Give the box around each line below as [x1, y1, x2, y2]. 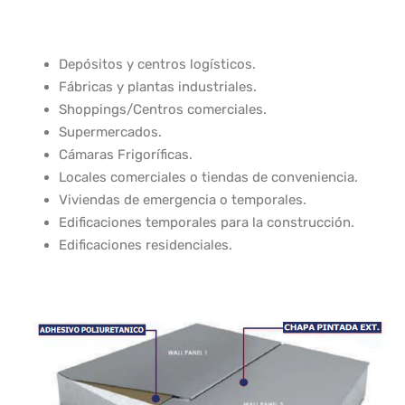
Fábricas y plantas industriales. [59, 79, 257, 95]
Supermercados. [59, 124, 165, 140]
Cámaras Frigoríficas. [59, 146, 193, 163]
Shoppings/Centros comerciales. [59, 101, 267, 118]
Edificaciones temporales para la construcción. [59, 214, 358, 231]
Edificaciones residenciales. [59, 237, 236, 253]
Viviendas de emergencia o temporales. [59, 192, 306, 208]
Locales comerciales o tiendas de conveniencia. [59, 169, 362, 185]
